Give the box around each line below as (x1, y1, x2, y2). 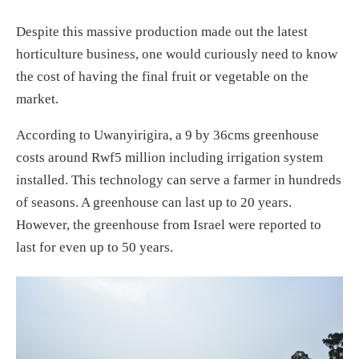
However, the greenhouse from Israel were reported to (16, 216, 321, 232)
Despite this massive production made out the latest (16, 23, 308, 39)
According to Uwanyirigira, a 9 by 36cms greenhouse (16, 127, 319, 143)
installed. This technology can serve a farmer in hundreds (16, 171, 341, 188)
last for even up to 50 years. (16, 239, 173, 255)
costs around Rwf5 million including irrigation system (16, 149, 323, 165)
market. (16, 91, 58, 107)
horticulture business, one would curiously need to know (16, 46, 337, 62)
